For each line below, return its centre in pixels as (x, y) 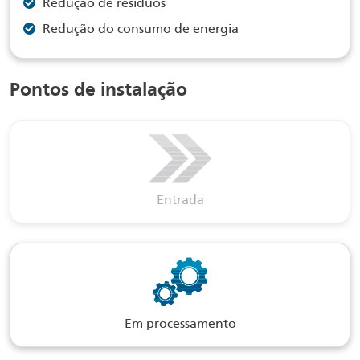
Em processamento (180, 323)
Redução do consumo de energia (141, 29)
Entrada (180, 200)
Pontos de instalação (98, 89)
